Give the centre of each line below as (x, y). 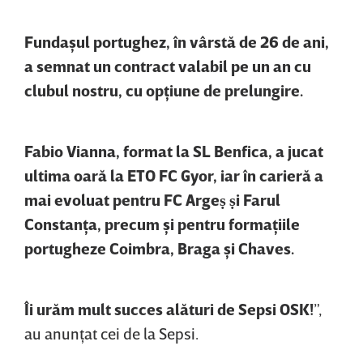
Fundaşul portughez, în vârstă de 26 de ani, (177, 41)
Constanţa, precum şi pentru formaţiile (162, 223)
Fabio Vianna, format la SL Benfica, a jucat (174, 150)
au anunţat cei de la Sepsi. (111, 333)
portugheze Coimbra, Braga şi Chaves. (159, 248)
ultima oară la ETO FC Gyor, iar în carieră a (174, 175)
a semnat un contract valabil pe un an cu (168, 65)
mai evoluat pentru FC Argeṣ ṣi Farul (152, 199)
